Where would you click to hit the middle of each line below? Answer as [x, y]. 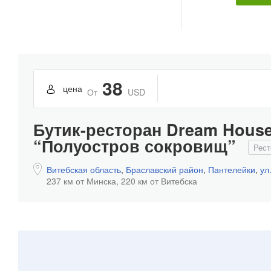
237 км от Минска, [83, 181]
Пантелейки [232, 169]
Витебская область [84, 169]
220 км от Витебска [159, 181]
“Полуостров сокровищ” [135, 145]
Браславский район [165, 169]
